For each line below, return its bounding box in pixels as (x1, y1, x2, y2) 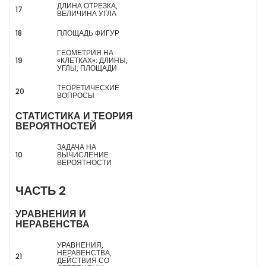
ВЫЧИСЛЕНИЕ (57, 150, 109, 160)
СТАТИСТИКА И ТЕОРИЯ (15, 109, 133, 123)
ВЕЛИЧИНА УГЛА (57, 8, 116, 18)
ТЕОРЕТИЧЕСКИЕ (57, 83, 119, 93)
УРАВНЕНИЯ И (15, 207, 86, 221)
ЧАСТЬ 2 (15, 182, 66, 199)
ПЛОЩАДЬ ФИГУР (57, 28, 119, 38)
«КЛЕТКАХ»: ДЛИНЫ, (57, 55, 128, 65)
